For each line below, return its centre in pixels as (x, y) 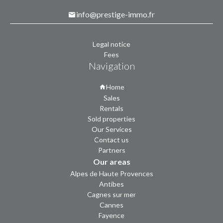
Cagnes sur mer (111, 194)
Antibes (111, 184)
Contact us (111, 139)
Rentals (111, 108)
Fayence (111, 215)
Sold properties (111, 118)
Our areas (111, 161)
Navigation (111, 65)
